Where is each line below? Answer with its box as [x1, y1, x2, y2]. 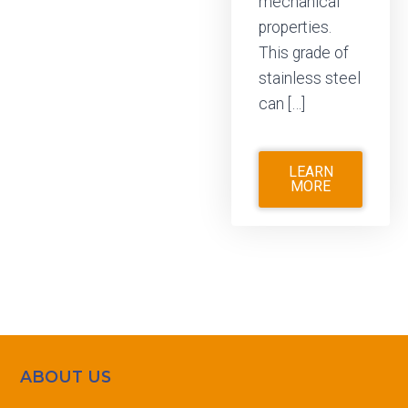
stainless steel [259, 69, 361, 88]
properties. [259, 18, 331, 37]
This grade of [259, 44, 349, 63]
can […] [259, 95, 305, 114]
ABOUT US [20, 366, 112, 386]
